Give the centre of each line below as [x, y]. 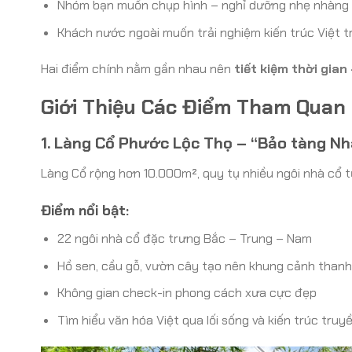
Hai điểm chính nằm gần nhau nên [137, 68]
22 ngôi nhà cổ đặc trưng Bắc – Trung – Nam [184, 238]
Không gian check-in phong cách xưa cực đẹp [187, 293]
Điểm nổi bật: [85, 210]
